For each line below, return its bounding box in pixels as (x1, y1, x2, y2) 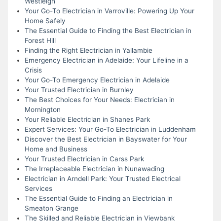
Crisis (24, 66, 42, 74)
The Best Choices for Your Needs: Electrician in (24, 95, 175, 104)
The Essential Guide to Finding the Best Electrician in (24, 26, 191, 35)
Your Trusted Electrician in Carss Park (24, 154, 144, 163)
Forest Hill (24, 36, 56, 44)
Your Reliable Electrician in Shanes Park (24, 115, 150, 123)
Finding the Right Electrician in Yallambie (24, 46, 152, 54)
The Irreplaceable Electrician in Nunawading (24, 164, 164, 173)
